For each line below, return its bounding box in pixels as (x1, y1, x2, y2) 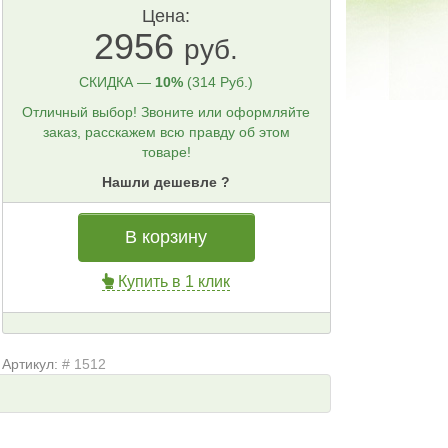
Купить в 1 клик (114, 273, 231, 290)
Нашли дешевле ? (102, 174, 231, 190)
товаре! (141, 144, 191, 160)
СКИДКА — (79, 74, 156, 90)
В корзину (125, 227, 208, 247)
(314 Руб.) (187, 74, 254, 90)
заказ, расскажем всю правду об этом (42, 124, 290, 140)
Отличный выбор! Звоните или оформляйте (22, 104, 311, 120)
